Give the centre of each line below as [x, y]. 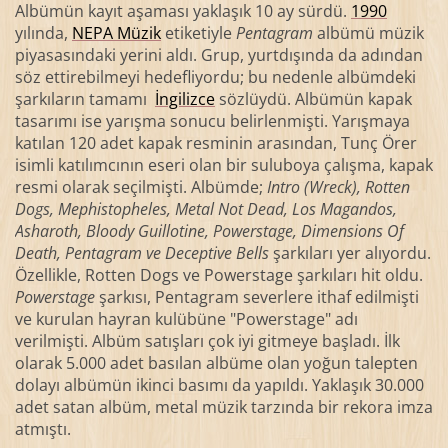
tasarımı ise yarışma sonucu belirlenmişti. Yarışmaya [212, 120]
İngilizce [184, 98]
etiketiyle [198, 32]
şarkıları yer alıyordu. [349, 252]
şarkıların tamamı [84, 98]
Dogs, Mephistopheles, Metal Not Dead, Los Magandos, [205, 208]
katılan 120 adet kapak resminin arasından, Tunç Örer [215, 142]
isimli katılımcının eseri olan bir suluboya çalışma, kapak [223, 164]
